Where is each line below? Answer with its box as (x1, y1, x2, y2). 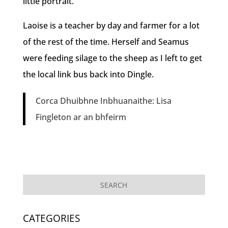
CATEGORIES (22, 211, 80, 225)
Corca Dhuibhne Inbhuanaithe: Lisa (35, 95, 172, 106)
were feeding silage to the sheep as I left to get (22, 52, 202, 64)
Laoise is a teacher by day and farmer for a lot (22, 19, 199, 31)
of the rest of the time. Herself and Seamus (22, 36, 189, 47)
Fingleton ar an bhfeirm (35, 111, 126, 123)
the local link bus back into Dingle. (22, 68, 154, 80)
